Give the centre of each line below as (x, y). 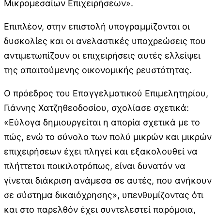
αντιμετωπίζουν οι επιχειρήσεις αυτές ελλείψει (102, 55)
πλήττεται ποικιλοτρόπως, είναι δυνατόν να (95, 166)
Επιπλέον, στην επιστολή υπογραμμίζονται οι (97, 26)
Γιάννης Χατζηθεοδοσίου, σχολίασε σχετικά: (96, 108)
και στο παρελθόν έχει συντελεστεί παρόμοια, (100, 209)
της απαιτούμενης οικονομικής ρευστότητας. (98, 70)
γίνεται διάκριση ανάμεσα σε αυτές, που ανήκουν (108, 180)
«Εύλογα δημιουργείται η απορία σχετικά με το (102, 122)
